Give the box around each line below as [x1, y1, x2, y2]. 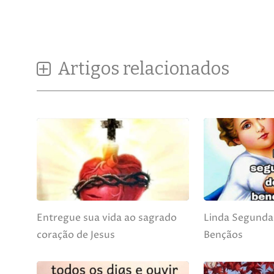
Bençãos [204, 228, 243, 242]
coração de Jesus [37, 228, 115, 242]
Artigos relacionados [54, 57, 229, 80]
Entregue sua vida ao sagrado [37, 210, 177, 224]
